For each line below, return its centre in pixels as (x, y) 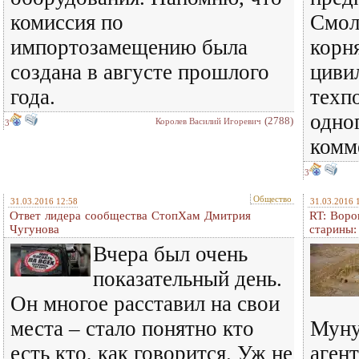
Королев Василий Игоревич (208, 121)
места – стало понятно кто (132, 329)
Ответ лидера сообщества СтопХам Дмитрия (130, 216)
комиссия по (67, 22)
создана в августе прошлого (140, 72)
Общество (272, 199)
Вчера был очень (170, 254)
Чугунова (34, 229)
